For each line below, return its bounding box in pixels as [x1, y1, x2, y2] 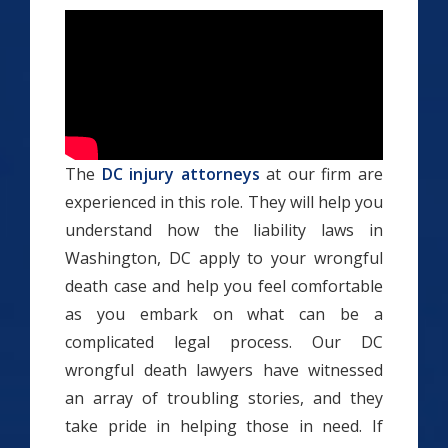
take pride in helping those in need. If [65, 415, 383, 437]
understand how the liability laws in [65, 219, 383, 241]
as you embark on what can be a [65, 303, 383, 325]
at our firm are [259, 163, 384, 185]
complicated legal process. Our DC [65, 331, 383, 353]
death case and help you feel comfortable [65, 275, 383, 297]
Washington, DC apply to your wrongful [65, 247, 383, 269]
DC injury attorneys [101, 163, 260, 185]
